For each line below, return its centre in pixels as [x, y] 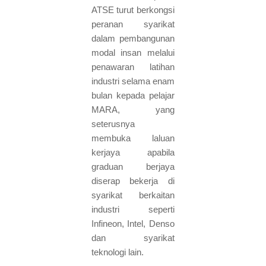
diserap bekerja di [133, 181]
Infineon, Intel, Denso [133, 224]
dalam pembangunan [133, 39]
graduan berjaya [133, 167]
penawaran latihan [133, 67]
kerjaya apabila [133, 153]
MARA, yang [133, 110]
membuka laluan [133, 138]
